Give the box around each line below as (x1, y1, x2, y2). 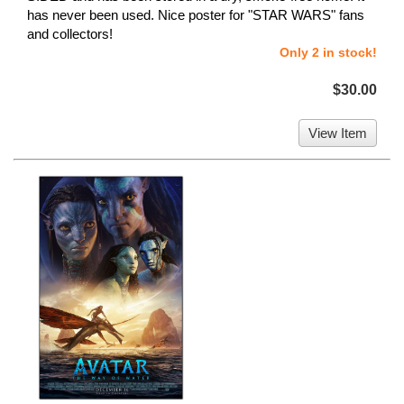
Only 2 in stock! (280, 44, 377, 60)
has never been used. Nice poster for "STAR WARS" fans (27, 6, 364, 23)
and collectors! (27, 25, 113, 41)
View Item (308, 124, 367, 141)
